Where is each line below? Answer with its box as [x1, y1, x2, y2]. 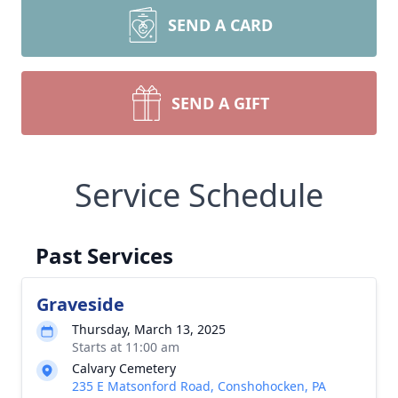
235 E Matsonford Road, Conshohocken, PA [72, 378, 326, 394]
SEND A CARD [168, 14, 273, 36]
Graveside [36, 292, 124, 316]
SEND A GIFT [171, 92, 269, 114]
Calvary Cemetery [72, 360, 176, 377]
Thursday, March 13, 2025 [72, 321, 226, 338]
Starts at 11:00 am [72, 338, 179, 355]
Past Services [36, 241, 173, 270]
